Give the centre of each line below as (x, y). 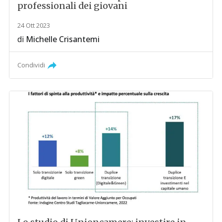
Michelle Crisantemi (63, 39)
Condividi (31, 65)
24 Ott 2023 (34, 26)
